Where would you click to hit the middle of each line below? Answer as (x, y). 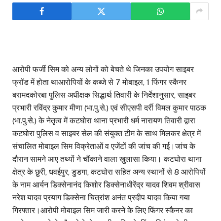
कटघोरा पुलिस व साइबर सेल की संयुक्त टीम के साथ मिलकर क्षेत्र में (107, 134)
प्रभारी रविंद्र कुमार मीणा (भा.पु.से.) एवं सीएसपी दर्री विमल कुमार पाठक (109, 108)
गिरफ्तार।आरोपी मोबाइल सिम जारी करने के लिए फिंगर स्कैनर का (103, 211)
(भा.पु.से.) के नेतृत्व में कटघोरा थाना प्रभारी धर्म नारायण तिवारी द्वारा (104, 121)
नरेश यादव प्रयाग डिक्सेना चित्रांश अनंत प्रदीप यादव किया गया (101, 198)
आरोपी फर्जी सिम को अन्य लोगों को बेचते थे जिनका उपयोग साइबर (103, 70)
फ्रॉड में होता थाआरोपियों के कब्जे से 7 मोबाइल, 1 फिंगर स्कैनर (99, 82)
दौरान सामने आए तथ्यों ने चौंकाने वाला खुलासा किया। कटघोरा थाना (107, 159)
